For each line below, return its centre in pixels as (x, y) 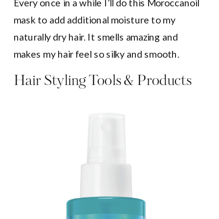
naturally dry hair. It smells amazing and (96, 37)
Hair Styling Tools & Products (103, 81)
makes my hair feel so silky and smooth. (97, 54)
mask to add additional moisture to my (95, 20)
